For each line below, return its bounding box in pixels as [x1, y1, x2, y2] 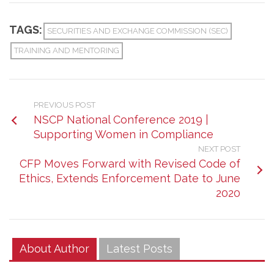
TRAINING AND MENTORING [14, 46, 119, 55]
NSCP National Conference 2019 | [34, 113, 209, 126]
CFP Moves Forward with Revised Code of [20, 157, 240, 170]
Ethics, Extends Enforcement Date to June [19, 172, 240, 185]
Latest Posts [106, 242, 172, 255]
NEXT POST [198, 144, 240, 154]
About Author [20, 242, 89, 255]
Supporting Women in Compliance [34, 128, 213, 141]
